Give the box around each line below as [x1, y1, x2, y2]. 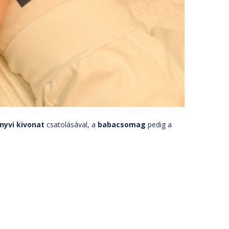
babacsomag [98, 119, 146, 129]
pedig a [146, 119, 172, 129]
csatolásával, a [44, 119, 98, 129]
